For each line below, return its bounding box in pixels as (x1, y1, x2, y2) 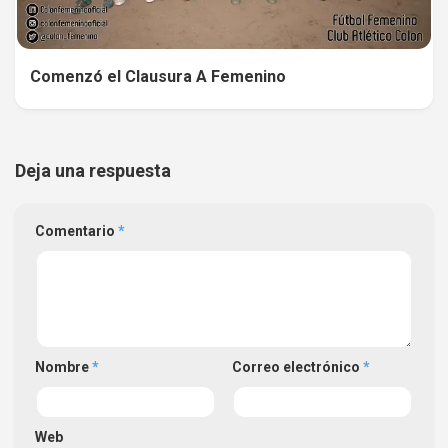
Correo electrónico (231, 359, 363, 376)
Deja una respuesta (15, 160, 171, 182)
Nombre (35, 359, 92, 376)
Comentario (35, 223, 118, 240)
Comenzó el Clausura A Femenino (30, 67, 286, 87)
